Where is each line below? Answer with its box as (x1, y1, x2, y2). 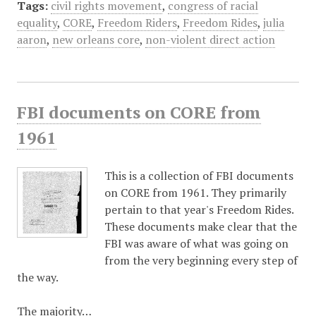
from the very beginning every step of (104, 253, 298, 268)
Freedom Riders (97, 15, 177, 30)
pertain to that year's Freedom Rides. (104, 202, 293, 217)
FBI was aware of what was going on (104, 236, 288, 251)
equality (16, 15, 57, 30)
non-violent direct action (145, 32, 275, 47)
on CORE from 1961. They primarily (104, 185, 286, 200)
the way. (16, 269, 59, 285)
